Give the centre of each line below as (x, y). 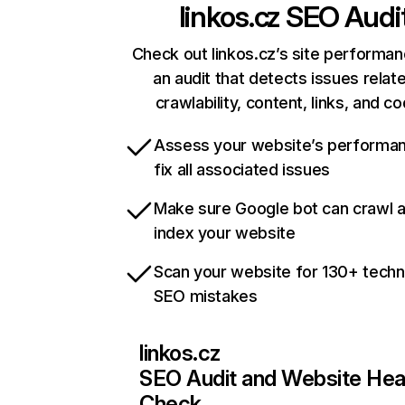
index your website (225, 233)
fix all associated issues (242, 170)
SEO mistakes (206, 297)
